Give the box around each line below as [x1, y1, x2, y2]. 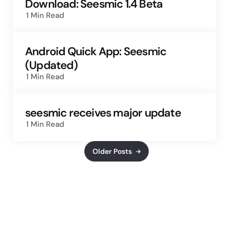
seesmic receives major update [25, 105, 181, 121]
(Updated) [25, 58, 78, 73]
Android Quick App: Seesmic [25, 44, 167, 59]
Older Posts [93, 146, 132, 156]
